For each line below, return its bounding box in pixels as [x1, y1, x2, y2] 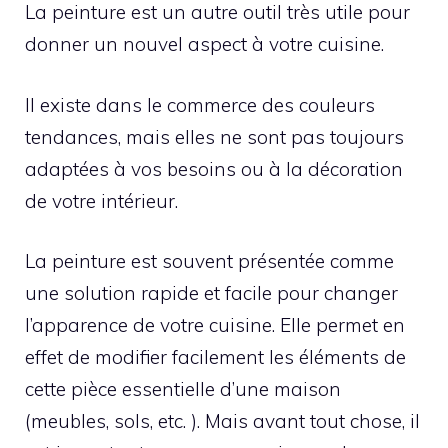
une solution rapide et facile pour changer [25, 281, 398, 306]
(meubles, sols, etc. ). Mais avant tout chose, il [25, 409, 420, 434]
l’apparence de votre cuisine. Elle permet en [25, 313, 405, 338]
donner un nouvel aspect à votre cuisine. [25, 32, 384, 57]
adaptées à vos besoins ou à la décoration [25, 156, 403, 181]
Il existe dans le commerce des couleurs [25, 92, 375, 117]
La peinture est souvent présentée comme [25, 249, 394, 274]
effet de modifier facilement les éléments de [25, 345, 406, 370]
